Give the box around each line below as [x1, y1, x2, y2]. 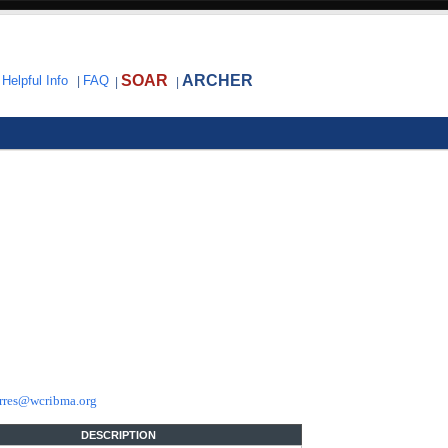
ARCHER [182, 72, 253, 89]
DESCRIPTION [81, 429, 156, 441]
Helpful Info [2, 74, 68, 88]
